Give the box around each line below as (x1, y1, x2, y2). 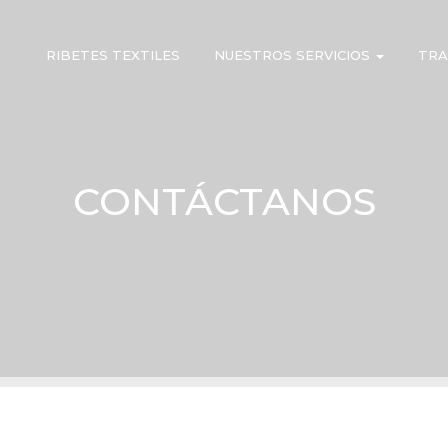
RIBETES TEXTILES (46, 47, 180, 63)
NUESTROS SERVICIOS (214, 47, 374, 63)
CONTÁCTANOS (72, 178, 376, 225)
